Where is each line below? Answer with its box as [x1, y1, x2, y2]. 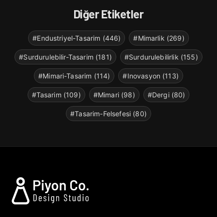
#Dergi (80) [147, 91, 186, 99]
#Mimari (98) [93, 91, 135, 99]
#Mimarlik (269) [133, 34, 185, 43]
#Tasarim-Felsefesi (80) [70, 109, 147, 118]
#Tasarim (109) [31, 91, 81, 99]
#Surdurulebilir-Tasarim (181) [19, 53, 112, 62]
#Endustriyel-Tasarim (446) [32, 34, 121, 43]
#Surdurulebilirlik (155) [124, 53, 198, 62]
